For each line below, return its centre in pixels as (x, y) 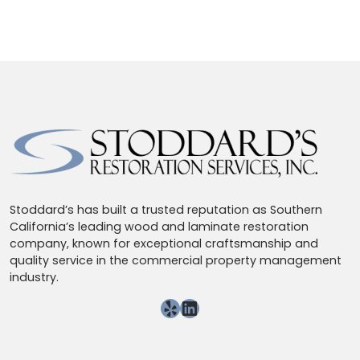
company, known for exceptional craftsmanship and (164, 243)
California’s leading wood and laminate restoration (159, 227)
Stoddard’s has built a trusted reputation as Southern (166, 210)
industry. (34, 277)
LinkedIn (219, 307)
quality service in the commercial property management (176, 260)
